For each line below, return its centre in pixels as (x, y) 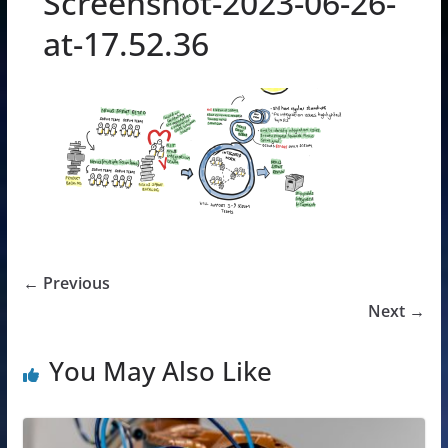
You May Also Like (160, 370)
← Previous (66, 282)
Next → (397, 310)
